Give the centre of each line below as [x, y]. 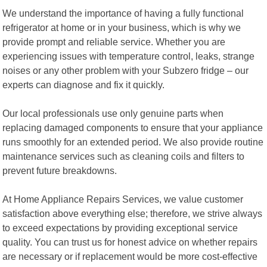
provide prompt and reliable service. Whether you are [114, 41]
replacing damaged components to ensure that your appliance [133, 127]
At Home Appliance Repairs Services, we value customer [123, 199]
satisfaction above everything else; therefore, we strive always [133, 213]
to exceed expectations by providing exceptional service [120, 227]
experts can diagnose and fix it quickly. [84, 84]
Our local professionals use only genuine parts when [113, 113]
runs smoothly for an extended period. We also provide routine [133, 142]
